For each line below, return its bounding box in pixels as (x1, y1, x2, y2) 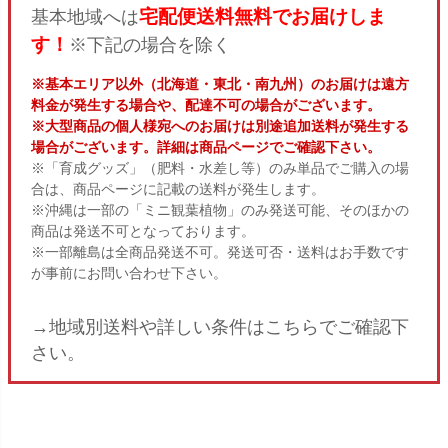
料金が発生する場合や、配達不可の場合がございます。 (31, 96, 381, 113)
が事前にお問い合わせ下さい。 (31, 264, 227, 281)
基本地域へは (31, 6, 139, 27)
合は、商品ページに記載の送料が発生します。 (31, 180, 325, 197)
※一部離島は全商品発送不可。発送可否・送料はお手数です (31, 243, 409, 260)
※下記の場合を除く (69, 34, 231, 55)
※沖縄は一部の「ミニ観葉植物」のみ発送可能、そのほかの (31, 201, 409, 218)
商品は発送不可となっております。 (31, 222, 255, 239)
